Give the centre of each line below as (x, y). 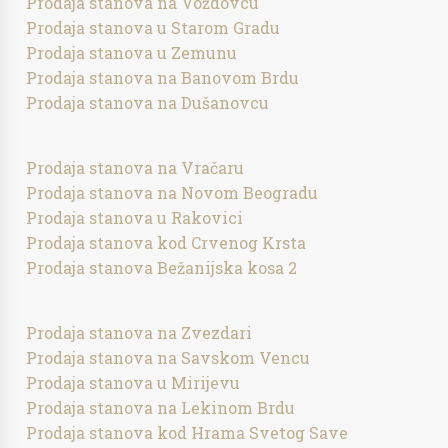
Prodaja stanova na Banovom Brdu (163, 77)
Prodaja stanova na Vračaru (135, 167)
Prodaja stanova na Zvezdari (139, 332)
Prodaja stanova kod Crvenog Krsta (166, 242)
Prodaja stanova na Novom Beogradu (172, 192)
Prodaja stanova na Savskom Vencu (168, 357)
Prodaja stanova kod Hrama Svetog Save (187, 432)
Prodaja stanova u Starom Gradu (153, 27)
